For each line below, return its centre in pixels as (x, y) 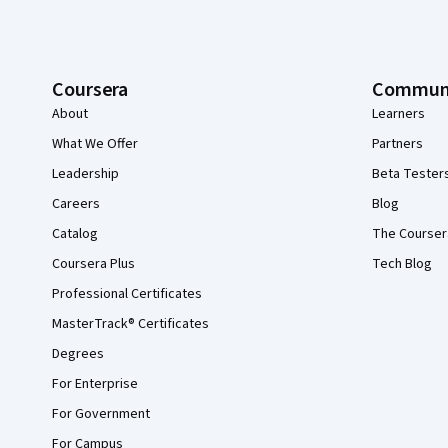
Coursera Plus (93, 264)
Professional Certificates (127, 294)
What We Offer (95, 144)
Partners (397, 144)
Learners (398, 114)
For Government (101, 414)
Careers (76, 204)
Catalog (75, 234)
